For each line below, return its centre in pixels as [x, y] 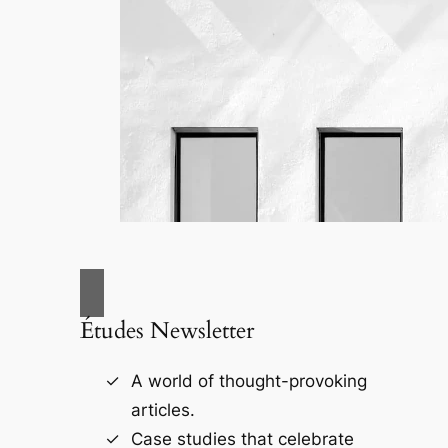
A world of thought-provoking [248, 381]
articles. [162, 410]
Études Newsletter [166, 331]
